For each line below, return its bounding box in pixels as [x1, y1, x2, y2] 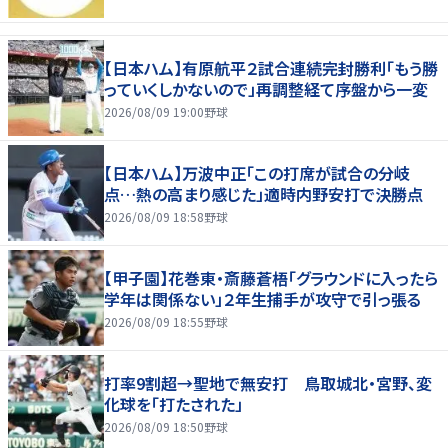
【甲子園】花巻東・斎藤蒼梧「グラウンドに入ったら [104, 265, 438, 290]
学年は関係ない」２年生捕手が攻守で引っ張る [104, 286, 421, 311]
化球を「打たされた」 [104, 391, 243, 416]
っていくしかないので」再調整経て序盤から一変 [104, 76, 428, 101]
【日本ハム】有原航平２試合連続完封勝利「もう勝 [104, 55, 438, 80]
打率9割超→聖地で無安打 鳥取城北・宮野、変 [104, 370, 432, 395]
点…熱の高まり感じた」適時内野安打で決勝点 [104, 181, 423, 206]
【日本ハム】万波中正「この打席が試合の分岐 [104, 160, 410, 185]
